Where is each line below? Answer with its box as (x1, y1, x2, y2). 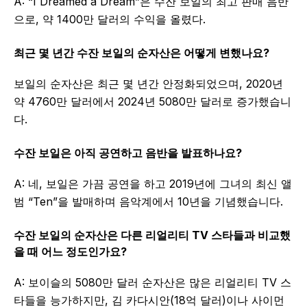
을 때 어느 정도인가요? (14, 245, 127, 259)
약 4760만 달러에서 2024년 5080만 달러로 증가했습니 (14, 95, 291, 109)
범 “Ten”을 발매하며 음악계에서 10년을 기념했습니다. (14, 195, 283, 209)
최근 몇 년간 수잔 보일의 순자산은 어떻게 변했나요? (14, 46, 269, 60)
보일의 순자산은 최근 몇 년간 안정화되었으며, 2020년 (14, 77, 283, 91)
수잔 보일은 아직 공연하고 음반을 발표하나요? (14, 146, 242, 160)
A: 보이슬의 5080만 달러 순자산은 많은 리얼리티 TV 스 (14, 275, 291, 290)
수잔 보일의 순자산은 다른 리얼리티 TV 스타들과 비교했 (14, 228, 291, 243)
